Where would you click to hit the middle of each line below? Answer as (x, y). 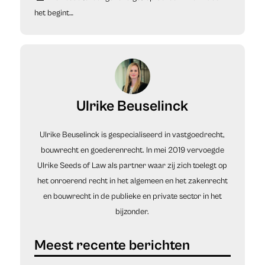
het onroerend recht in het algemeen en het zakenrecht (132, 181)
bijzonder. (132, 212)
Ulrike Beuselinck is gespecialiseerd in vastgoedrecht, (132, 135)
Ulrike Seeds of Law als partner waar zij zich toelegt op (132, 166)
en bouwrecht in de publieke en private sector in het (132, 197)
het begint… (54, 13)
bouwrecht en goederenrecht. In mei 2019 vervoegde (132, 151)
